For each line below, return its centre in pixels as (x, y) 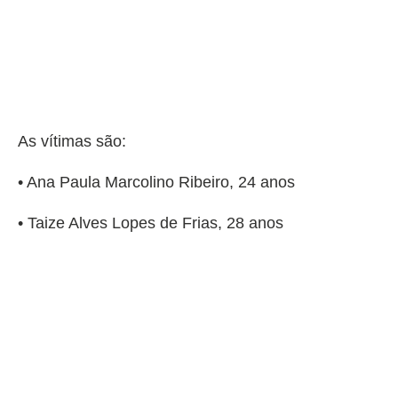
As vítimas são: (72, 142)
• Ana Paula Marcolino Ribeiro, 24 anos (156, 183)
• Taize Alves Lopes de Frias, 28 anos (151, 223)
